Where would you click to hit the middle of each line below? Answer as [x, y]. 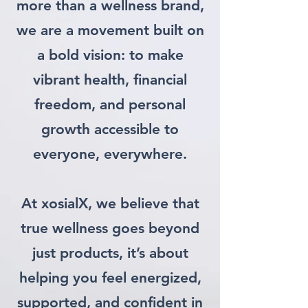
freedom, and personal [110, 104]
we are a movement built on [110, 30]
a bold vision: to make [110, 55]
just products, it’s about [110, 253]
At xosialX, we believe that [110, 203]
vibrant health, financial [110, 79]
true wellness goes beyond [110, 228]
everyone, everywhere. [110, 154]
